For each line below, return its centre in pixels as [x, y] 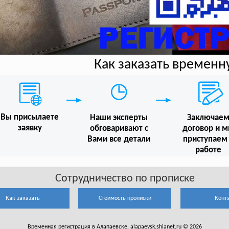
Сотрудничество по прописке [125, 179]
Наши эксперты [119, 118]
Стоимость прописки [125, 199]
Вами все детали [119, 139]
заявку [30, 128]
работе [209, 150]
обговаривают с [119, 128]
